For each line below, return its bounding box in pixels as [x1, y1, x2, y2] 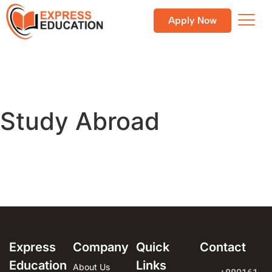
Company [72, 240, 129, 254]
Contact [199, 240, 246, 254]
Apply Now [168, 15, 217, 26]
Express [9, 240, 56, 254]
